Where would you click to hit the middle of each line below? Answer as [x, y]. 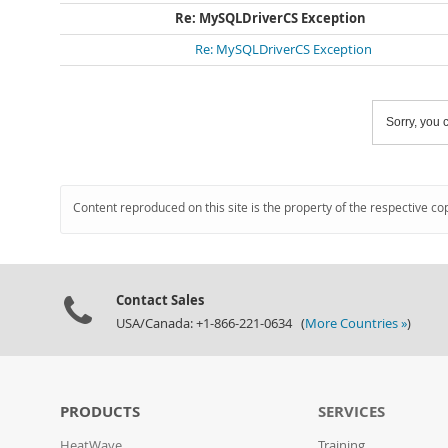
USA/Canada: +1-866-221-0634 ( [210, 323]
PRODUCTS [100, 411]
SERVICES [352, 411]
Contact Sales [160, 300]
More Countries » [356, 323]
